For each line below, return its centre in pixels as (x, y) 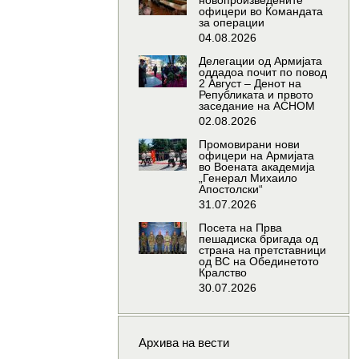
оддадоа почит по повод (262, 73)
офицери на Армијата (256, 156)
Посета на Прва (240, 228)
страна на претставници (262, 250)
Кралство (222, 273)
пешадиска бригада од (258, 239)
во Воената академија (256, 167)
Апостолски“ (230, 190)
